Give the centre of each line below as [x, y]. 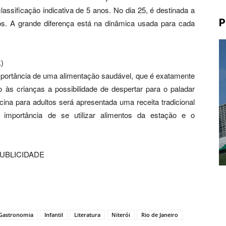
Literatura [87, 215]
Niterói [121, 215]
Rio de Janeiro [160, 215]
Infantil [54, 215]
